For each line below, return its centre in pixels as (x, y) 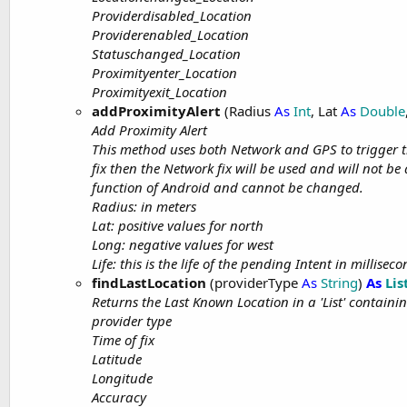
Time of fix (123, 340)
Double (382, 111)
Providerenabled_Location (170, 35)
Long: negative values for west (183, 244)
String (339, 283)
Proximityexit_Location (159, 92)
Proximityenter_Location (164, 73)
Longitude (122, 378)
